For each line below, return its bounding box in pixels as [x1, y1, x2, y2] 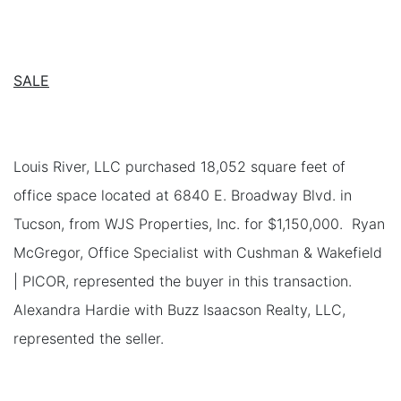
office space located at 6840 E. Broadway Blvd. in [13, 185, 352, 204]
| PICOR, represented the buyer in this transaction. [13, 271, 356, 290]
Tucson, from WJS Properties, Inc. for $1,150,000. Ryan [13, 214, 385, 233]
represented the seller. [13, 328, 164, 347]
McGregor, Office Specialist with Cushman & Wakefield [13, 243, 382, 261]
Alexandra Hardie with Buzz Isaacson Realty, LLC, [13, 300, 346, 319]
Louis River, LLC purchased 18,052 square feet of [13, 157, 346, 175]
